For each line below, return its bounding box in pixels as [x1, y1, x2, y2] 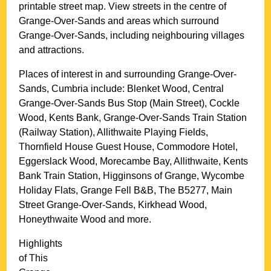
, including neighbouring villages [105, 30, 245, 41]
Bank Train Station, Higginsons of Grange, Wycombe [19, 171, 245, 181]
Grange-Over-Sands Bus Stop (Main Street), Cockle [19, 98, 240, 109]
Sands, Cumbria [19, 83, 89, 94]
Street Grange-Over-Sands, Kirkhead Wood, [19, 200, 207, 211]
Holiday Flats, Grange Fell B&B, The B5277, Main [19, 185, 233, 196]
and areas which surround [105, 16, 220, 27]
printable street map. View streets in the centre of [19, 1, 227, 12]
